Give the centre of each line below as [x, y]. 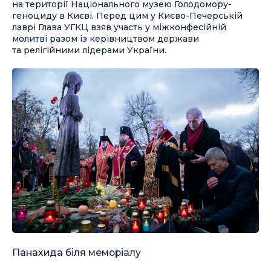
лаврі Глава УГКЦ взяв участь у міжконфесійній [119, 27]
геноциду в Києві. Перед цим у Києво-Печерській [127, 16]
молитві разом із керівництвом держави [106, 39]
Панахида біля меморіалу [77, 252]
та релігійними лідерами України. [89, 50]
